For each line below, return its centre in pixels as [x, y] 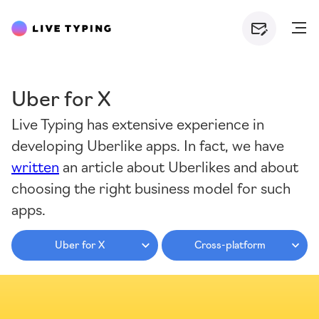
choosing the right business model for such [151, 187]
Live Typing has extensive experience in [138, 123]
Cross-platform [230, 244]
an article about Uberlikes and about [179, 166]
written [35, 166]
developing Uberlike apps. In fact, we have [148, 145]
